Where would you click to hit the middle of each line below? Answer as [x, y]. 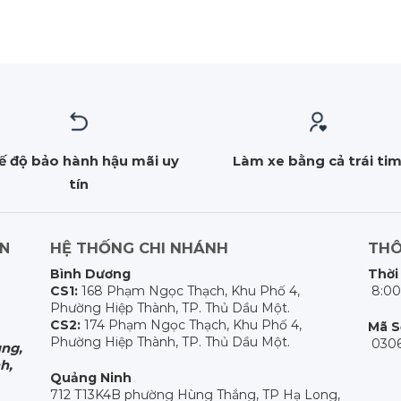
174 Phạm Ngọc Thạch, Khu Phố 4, [192, 324]
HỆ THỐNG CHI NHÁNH [140, 248]
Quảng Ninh [91, 378]
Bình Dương [91, 273]
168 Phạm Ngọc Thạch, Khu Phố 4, [189, 290]
